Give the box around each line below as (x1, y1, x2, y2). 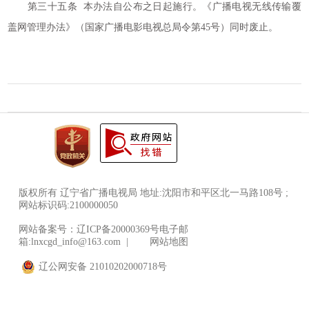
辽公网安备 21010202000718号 (39, 261, 168, 272)
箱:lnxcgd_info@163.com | (19, 237, 131, 247)
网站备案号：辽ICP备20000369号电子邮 (19, 224, 188, 235)
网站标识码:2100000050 (19, 200, 118, 210)
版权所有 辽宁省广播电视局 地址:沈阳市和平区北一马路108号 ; (19, 188, 288, 198)
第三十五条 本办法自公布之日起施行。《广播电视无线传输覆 (8, 1, 301, 12)
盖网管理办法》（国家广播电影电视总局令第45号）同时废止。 (8, 22, 279, 32)
